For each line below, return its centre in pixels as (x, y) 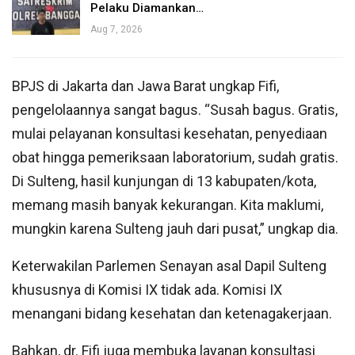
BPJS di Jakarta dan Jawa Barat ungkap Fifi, (145, 86)
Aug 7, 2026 (116, 30)
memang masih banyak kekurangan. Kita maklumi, (168, 205)
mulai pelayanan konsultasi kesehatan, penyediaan (170, 134)
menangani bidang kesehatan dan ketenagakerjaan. (172, 314)
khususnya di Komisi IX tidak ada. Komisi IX (147, 290)
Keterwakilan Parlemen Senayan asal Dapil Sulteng (169, 266)
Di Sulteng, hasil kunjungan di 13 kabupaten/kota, (164, 181)
